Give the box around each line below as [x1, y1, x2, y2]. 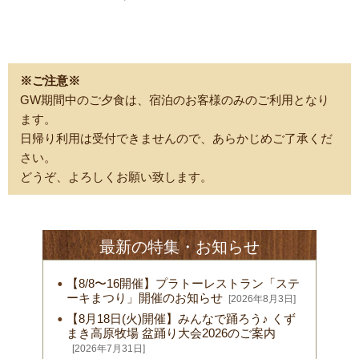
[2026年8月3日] [228, 293, 296, 305]
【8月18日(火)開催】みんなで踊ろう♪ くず [66, 312, 296, 326]
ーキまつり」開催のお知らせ [66, 291, 223, 305]
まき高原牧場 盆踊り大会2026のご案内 [66, 326, 276, 341]
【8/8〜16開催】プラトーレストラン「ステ [66, 276, 300, 291]
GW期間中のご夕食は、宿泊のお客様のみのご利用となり [20, 92, 329, 107]
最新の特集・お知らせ [99, 238, 260, 256]
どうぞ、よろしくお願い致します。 [20, 169, 212, 184]
